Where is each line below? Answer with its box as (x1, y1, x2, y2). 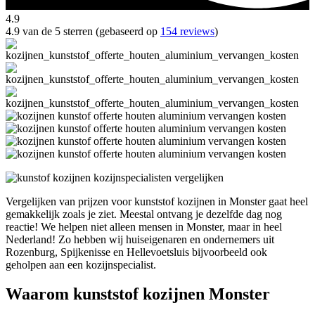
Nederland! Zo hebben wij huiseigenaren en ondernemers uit (6, 233, 274, 245)
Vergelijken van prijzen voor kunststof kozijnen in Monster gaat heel (6, 195, 308, 207)
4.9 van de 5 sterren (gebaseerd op (6, 25, 160, 37)
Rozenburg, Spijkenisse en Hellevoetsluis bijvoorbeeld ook (6, 245, 267, 258)
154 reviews (160, 25, 214, 37)
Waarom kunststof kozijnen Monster (6, 285, 270, 304)
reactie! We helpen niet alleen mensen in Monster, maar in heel (6, 220, 282, 233)
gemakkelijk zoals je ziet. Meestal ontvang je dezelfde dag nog (6, 207, 282, 220)
